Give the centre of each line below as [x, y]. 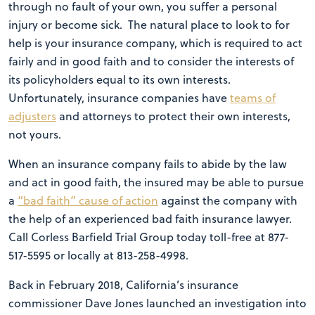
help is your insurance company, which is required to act [155, 43]
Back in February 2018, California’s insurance [123, 285]
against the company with [228, 200]
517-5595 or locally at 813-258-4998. [98, 255]
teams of [253, 98]
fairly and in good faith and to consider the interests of [151, 61]
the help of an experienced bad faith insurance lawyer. [150, 219]
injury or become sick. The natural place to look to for [149, 25]
